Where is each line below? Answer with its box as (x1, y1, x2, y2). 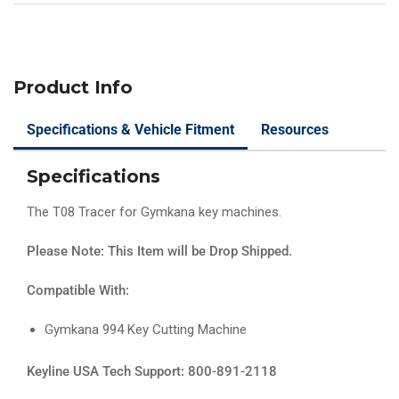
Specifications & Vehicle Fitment (27, 121, 234, 139)
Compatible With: (27, 282, 129, 299)
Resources (261, 121, 329, 139)
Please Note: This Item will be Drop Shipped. (27, 243, 292, 260)
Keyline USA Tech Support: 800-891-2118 (27, 362, 277, 379)
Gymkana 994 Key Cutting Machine (45, 322, 247, 338)
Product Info (13, 77, 133, 99)
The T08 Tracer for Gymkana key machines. (27, 204, 285, 221)
